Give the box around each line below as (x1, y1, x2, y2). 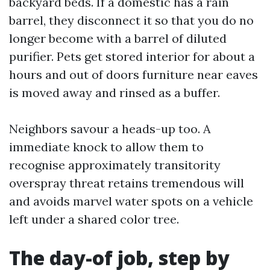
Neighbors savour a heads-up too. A (9, 121, 211, 136)
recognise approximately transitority (9, 157, 221, 172)
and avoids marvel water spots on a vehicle (9, 193, 253, 209)
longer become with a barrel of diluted (9, 31, 227, 46)
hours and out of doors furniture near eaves (9, 67, 258, 82)
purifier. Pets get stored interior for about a (9, 49, 255, 64)
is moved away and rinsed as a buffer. (9, 85, 220, 100)
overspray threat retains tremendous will (9, 175, 244, 190)
